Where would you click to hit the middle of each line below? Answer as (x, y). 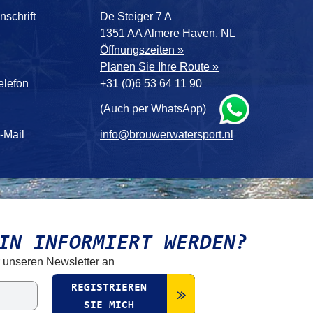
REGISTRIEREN (109, 288)
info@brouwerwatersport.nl (167, 134)
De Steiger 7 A (134, 16)
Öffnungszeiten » (142, 50)
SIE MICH (109, 305)
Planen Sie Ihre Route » (159, 67)
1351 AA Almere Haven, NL (166, 33)
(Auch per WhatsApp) (153, 108)
